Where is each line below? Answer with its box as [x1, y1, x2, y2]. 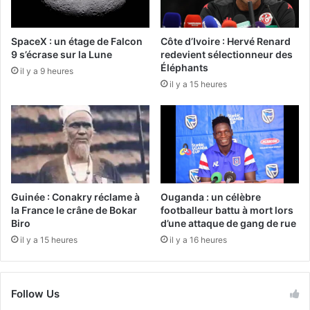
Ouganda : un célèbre [161, 190, 261, 203]
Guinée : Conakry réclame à [11, 190, 140, 203]
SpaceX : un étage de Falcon [11, 35, 143, 48]
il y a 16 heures [170, 234, 227, 245]
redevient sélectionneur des [161, 48, 293, 61]
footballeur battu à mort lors [161, 203, 293, 216]
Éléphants [161, 62, 208, 74]
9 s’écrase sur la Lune [11, 48, 112, 61]
